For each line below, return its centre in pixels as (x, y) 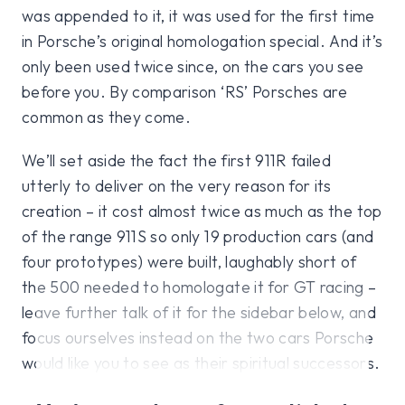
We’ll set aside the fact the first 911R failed (177, 161)
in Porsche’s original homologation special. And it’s (202, 42)
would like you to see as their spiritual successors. (201, 363)
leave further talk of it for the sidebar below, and (199, 313)
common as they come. (107, 118)
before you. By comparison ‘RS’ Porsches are (185, 92)
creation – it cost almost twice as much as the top (202, 212)
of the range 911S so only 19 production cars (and (198, 237)
